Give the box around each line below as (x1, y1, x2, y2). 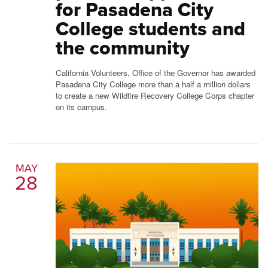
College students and (55, 14, 245, 44)
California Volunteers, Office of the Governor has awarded (55, 67, 255, 79)
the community (55, 33, 190, 63)
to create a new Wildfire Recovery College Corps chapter (55, 90, 254, 102)
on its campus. (55, 101, 107, 113)
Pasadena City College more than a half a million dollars (55, 78, 251, 90)
